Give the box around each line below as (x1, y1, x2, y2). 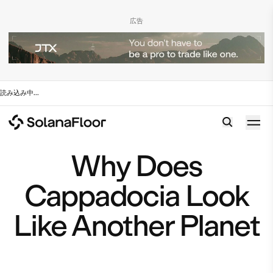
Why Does (71, 147, 202, 183)
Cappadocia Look (24, 177, 249, 213)
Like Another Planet (13, 207, 260, 243)
